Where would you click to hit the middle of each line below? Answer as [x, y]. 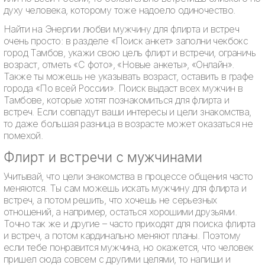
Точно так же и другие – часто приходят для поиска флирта [130, 224]
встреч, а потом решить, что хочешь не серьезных [110, 200]
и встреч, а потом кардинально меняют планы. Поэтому [122, 236]
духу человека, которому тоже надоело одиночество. [119, 10]
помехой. [23, 136]
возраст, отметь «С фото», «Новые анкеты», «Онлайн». [119, 65]
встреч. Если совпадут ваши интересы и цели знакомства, [127, 112]
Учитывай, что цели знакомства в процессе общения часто [128, 177]
